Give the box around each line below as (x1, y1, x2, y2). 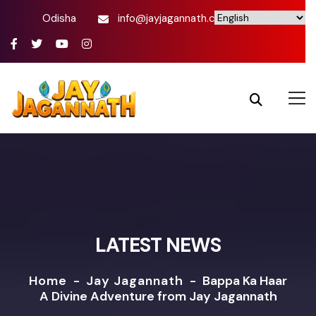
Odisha (42, 11, 76, 25)
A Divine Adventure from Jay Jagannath (39, 288, 277, 305)
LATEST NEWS (95, 232, 221, 258)
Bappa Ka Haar (202, 272, 287, 289)
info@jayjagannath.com (118, 11, 231, 25)
